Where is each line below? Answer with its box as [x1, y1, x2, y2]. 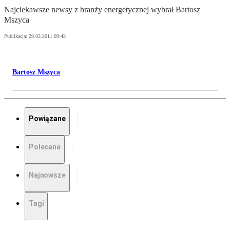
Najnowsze [29, 171, 66, 180]
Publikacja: [4, 33, 29, 40]
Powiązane [29, 114, 66, 123]
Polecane [29, 143, 61, 151]
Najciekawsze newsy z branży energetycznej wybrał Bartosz [4, 5, 200, 14]
